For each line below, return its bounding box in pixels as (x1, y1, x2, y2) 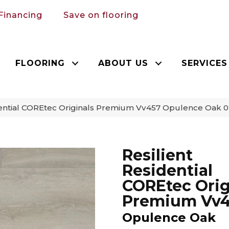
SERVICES (181, 58, 228, 68)
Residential (122, 161, 213, 180)
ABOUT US (98, 58, 149, 68)
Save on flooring (63, 10, 139, 20)
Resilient (122, 145, 193, 165)
